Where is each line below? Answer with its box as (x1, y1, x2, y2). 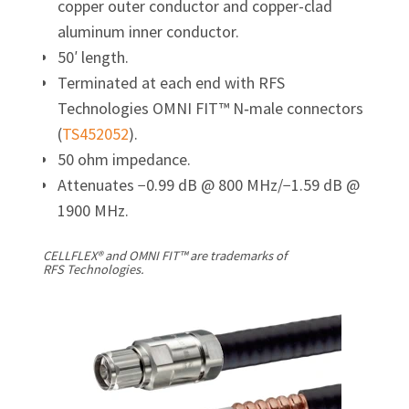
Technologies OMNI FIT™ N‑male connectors (57, 97, 363, 119)
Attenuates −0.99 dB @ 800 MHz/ (57, 173, 283, 195)
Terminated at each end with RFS (57, 71, 285, 93)
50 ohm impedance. (57, 148, 191, 170)
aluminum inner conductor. (57, 20, 239, 42)
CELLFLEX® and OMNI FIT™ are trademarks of (42, 247, 287, 265)
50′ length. (57, 46, 129, 68)
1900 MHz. (57, 199, 129, 221)
